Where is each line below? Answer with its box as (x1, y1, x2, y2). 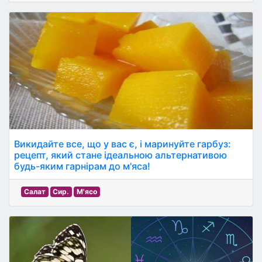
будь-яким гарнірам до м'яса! (14, 160, 150, 172)
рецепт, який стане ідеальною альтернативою (14, 149, 227, 161)
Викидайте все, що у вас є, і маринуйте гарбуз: (14, 138, 231, 150)
